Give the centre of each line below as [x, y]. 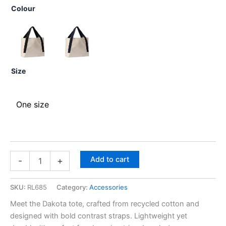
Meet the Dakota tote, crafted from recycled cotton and [105, 204]
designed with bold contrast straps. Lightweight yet [99, 216]
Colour [23, 9]
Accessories [108, 187]
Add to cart [109, 159]
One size [32, 104]
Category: [73, 187]
